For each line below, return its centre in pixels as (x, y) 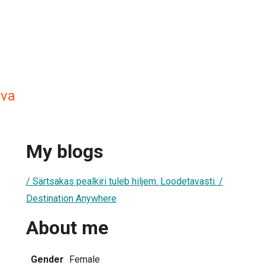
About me (67, 228)
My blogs (65, 152)
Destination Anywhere (71, 198)
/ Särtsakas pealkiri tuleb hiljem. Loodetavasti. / (125, 181)
